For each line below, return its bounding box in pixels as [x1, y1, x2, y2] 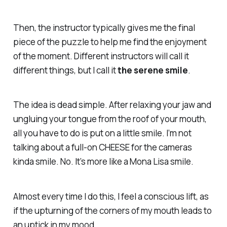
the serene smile [117, 64, 188, 76]
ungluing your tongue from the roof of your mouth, [13, 113, 207, 125]
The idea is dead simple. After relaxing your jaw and [13, 99, 211, 111]
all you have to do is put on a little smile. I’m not [13, 127, 192, 139]
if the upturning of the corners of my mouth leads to [13, 205, 212, 217]
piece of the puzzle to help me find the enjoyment [13, 35, 207, 48]
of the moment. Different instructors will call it [13, 50, 189, 62]
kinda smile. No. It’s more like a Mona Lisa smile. [13, 156, 194, 168]
